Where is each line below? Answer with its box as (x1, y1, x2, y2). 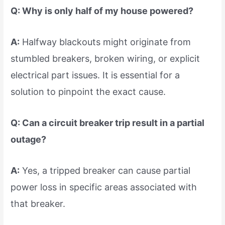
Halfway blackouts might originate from (20, 37, 191, 47)
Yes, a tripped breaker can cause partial (20, 165, 191, 176)
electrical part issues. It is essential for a (11, 70, 180, 80)
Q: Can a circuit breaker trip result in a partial (11, 117, 205, 128)
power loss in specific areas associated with (11, 181, 197, 192)
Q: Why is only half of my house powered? (11, 6, 194, 17)
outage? (11, 134, 47, 145)
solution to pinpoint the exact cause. (11, 86, 166, 97)
